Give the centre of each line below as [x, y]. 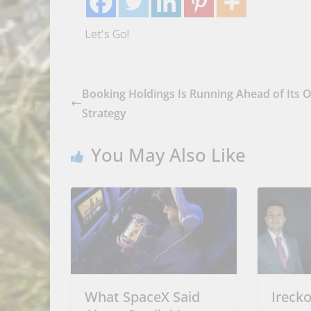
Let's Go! [107, 34]
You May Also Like [168, 154]
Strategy [104, 113]
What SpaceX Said [142, 297]
